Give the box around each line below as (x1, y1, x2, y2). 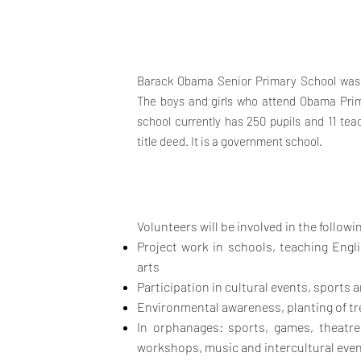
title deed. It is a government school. (137, 134, 322, 148)
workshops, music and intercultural (137, 339, 337, 355)
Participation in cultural (137, 279, 271, 294)
